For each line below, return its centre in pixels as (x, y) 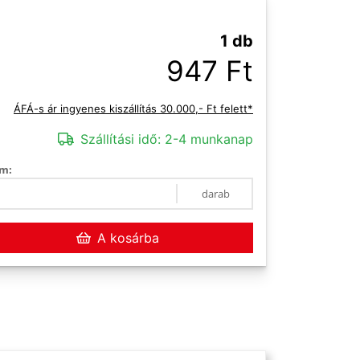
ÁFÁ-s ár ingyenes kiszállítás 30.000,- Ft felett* (133, 108)
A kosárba (128, 238)
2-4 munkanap (207, 139)
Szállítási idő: (121, 139)
